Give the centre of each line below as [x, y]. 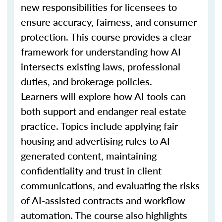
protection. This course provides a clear [106, 37]
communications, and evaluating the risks [110, 185]
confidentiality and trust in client [91, 170]
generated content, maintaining [89, 156]
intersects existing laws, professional [101, 66]
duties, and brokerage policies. [86, 81]
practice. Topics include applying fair [99, 126]
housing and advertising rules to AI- [97, 141]
